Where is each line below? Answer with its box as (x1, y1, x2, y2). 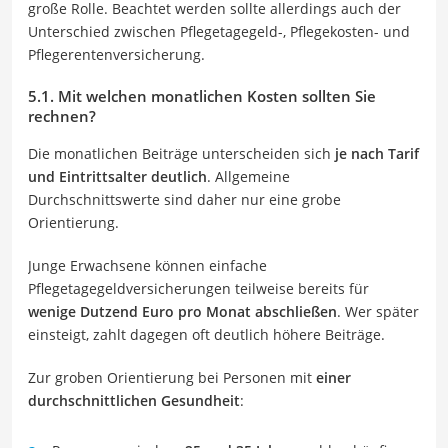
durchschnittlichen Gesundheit (28, 390, 240, 410)
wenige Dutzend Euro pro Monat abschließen (28, 301, 337, 321)
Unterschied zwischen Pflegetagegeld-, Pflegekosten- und (28, 21, 410, 41)
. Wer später (337, 301, 419, 321)
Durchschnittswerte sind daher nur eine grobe (28, 189, 341, 209)
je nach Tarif (335, 143, 419, 163)
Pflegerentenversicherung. (28, 44, 205, 64)
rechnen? (28, 105, 96, 126)
